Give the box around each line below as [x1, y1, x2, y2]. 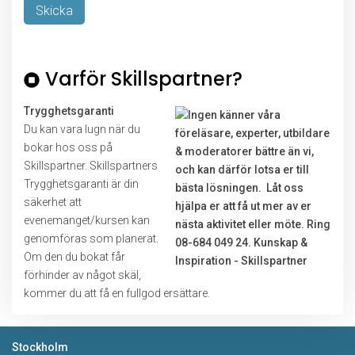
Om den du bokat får [24, 250, 125, 263]
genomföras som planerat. [24, 232, 158, 245]
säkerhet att [24, 196, 82, 208]
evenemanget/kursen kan [24, 214, 150, 227]
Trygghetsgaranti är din [24, 177, 139, 190]
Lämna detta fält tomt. [22, 37, 131, 50]
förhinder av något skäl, [24, 269, 141, 281]
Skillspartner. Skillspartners [24, 159, 158, 172]
